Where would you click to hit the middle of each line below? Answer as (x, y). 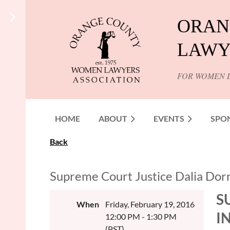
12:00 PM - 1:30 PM (141, 216)
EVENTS (169, 118)
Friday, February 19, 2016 (150, 204)
